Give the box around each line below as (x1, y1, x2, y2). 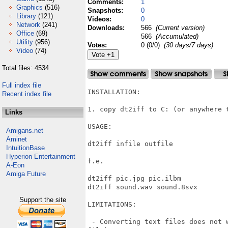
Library (16, 12, 36, 20)
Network (16, 21, 40, 28)
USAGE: (88, 123, 112, 130)
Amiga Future (6, 170, 46, 178)
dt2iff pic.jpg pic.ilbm (88, 175, 181, 182)
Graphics (16, 4, 43, 11)
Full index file (2, 81, 41, 89)
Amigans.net (6, 127, 43, 134)
